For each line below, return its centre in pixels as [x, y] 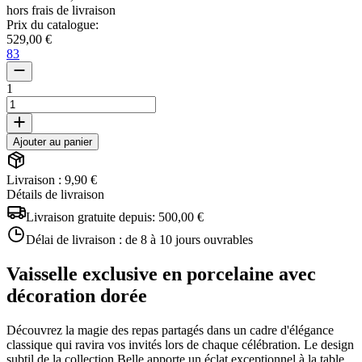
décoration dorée [77, 295]
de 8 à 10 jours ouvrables [189, 239]
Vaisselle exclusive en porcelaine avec [161, 274]
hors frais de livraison [61, 10]
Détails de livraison [55, 194]
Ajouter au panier [53, 141]
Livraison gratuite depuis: [92, 217]
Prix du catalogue [51, 24]
